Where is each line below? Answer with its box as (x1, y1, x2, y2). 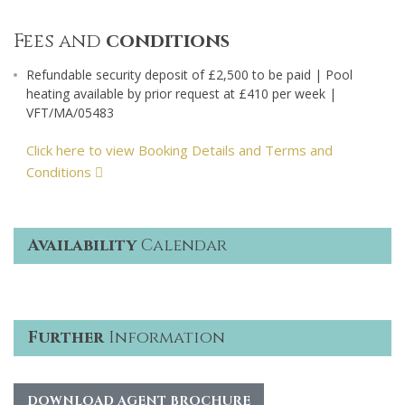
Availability (28, 234, 137, 258)
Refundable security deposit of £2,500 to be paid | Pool (26, 66, 353, 84)
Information (104, 325, 225, 349)
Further (28, 325, 104, 349)
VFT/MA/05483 (26, 104, 114, 122)
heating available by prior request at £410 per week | (26, 85, 336, 103)
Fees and (14, 29, 106, 55)
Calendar (137, 234, 227, 258)
